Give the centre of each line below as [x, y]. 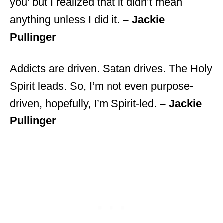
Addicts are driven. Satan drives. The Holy [111, 68]
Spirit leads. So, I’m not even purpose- [102, 86]
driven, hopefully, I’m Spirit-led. [85, 103]
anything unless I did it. [66, 19]
